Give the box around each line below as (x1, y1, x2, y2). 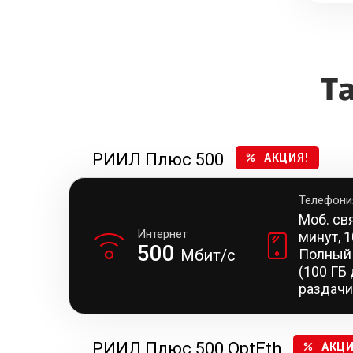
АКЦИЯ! (263, 151, 309, 164)
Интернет (137, 227, 188, 241)
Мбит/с (180, 246, 236, 265)
